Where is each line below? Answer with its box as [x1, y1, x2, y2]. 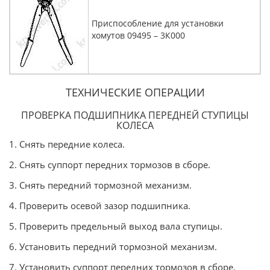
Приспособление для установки [92, 17, 224, 29]
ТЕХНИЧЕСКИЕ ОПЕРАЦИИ [65, 85, 205, 99]
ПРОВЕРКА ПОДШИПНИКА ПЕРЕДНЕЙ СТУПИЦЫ [21, 108, 249, 122]
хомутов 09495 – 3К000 [92, 30, 185, 41]
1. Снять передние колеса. [9, 138, 125, 150]
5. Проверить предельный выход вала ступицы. [9, 220, 222, 232]
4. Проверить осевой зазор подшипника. [9, 199, 190, 212]
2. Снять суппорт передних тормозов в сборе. [9, 159, 210, 171]
